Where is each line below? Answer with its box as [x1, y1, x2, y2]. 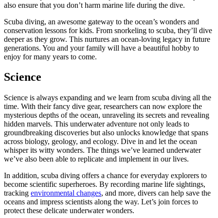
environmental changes [31, 189, 101, 198]
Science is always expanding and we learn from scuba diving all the [4, 93, 211, 102]
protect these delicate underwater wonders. [4, 206, 134, 215]
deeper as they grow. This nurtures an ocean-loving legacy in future [4, 35, 210, 43]
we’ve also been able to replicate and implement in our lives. [4, 155, 189, 163]
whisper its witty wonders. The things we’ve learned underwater [4, 146, 201, 155]
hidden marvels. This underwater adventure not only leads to [4, 120, 189, 128]
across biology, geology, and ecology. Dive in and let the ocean [4, 137, 197, 146]
